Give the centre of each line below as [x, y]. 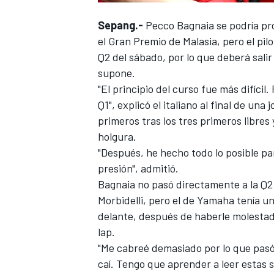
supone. [117, 72]
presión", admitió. [138, 168]
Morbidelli [120, 200]
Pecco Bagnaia [180, 25]
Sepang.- [120, 25]
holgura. [117, 136]
